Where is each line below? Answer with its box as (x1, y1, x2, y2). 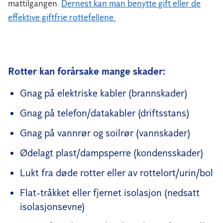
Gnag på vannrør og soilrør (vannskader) (20, 126, 190, 139)
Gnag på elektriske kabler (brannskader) (20, 87, 187, 99)
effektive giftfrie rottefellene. (8, 11, 115, 23)
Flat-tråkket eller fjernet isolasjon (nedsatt (20, 186, 200, 199)
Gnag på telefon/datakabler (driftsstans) (20, 107, 189, 119)
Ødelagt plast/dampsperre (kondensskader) (20, 146, 203, 159)
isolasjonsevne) (20, 200, 85, 213)
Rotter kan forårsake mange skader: (8, 65, 165, 77)
